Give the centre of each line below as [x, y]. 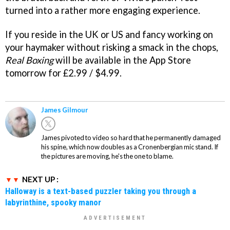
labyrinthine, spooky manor [53, 202]
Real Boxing [29, 60]
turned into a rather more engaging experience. [103, 10]
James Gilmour [64, 110]
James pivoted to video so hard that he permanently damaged [131, 137]
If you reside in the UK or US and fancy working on [109, 34]
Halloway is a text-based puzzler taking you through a [101, 191]
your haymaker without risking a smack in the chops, [112, 47]
